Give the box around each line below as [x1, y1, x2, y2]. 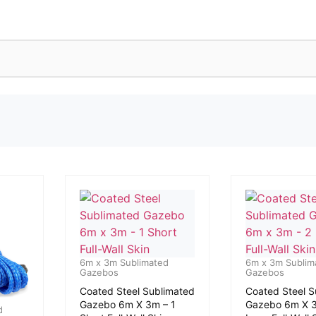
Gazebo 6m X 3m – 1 [79, 298, 176, 310]
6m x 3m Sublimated [79, 257, 169, 268]
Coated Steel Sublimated [79, 285, 195, 297]
